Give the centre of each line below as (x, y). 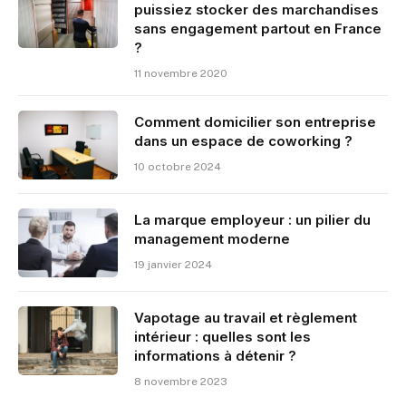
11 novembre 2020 (181, 73)
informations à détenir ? (215, 355)
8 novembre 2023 (181, 381)
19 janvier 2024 (173, 264)
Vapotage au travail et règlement (246, 317)
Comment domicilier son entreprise (255, 121)
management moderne (212, 238)
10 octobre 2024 (178, 166)
